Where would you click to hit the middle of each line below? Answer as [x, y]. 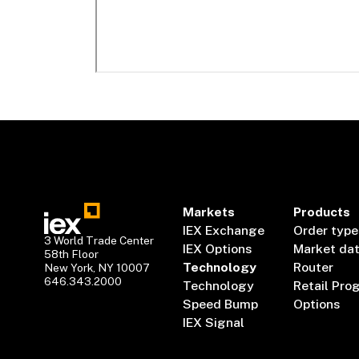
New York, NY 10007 [97, 268]
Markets [209, 212]
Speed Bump [221, 304]
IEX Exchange [224, 230]
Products [321, 212]
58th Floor [72, 254]
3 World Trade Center [99, 241]
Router [313, 267]
